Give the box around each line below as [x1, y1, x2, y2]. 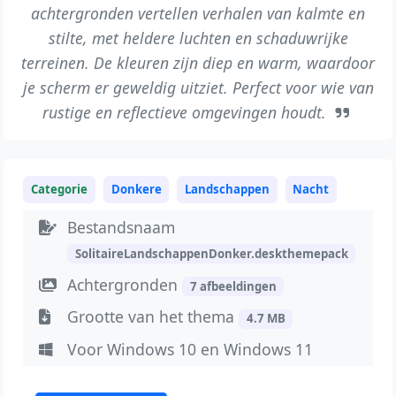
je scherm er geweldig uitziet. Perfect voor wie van [22, 76, 374, 98]
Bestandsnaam [67, 216, 176, 238]
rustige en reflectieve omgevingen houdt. [42, 101, 331, 123]
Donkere [110, 180, 162, 197]
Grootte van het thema [67, 306, 240, 328]
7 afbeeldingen [189, 278, 277, 294]
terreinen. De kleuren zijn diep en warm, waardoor [21, 51, 375, 73]
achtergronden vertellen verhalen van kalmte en [31, 2, 365, 24]
